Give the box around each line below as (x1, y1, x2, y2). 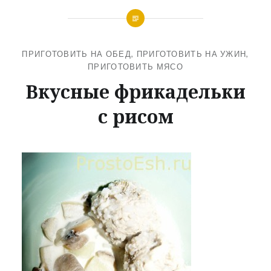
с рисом (97, 103, 174, 129)
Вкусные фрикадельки (25, 79, 246, 104)
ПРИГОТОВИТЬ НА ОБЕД (22, 48, 132, 59)
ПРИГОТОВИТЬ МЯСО (88, 61, 183, 71)
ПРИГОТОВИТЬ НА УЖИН (136, 48, 247, 59)
